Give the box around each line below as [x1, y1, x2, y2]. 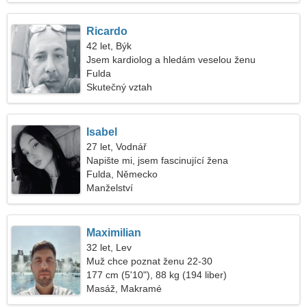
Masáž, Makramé [86, 283, 162, 294]
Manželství [86, 182, 134, 193]
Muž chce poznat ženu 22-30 [86, 256, 213, 267]
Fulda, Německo [86, 169, 158, 180]
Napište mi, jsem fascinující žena [86, 155, 229, 166]
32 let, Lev [86, 242, 132, 253]
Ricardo [86, 25, 128, 37]
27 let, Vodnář [86, 141, 147, 152]
